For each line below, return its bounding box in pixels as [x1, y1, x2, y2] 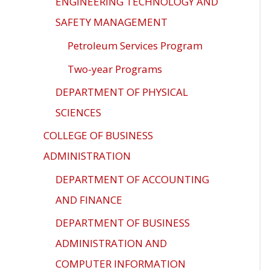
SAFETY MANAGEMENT [55, 15, 168, 30]
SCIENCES [55, 105, 101, 119]
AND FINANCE [55, 193, 122, 207]
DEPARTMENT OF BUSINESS [55, 216, 190, 230]
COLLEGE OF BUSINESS [43, 128, 153, 142]
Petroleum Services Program [67, 39, 202, 53]
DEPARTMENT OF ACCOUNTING [55, 172, 209, 186]
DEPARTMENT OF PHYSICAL [55, 84, 188, 99]
